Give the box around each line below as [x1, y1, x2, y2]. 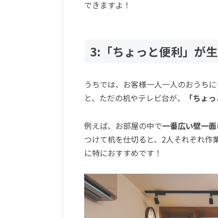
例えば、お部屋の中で [84, 120, 162, 131]
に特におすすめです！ [84, 147, 162, 159]
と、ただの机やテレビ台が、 [84, 92, 185, 104]
